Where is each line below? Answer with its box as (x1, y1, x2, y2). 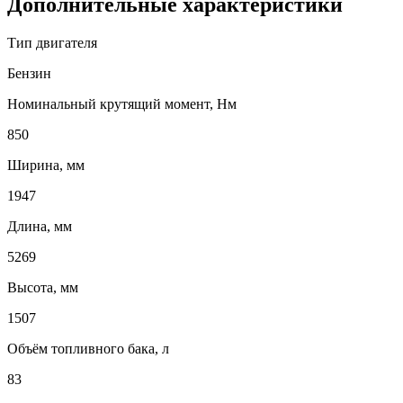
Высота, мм (7, 279, 78, 295)
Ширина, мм (7, 157, 85, 173)
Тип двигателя (7, 34, 97, 50)
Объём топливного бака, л (7, 340, 169, 356)
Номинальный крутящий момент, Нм (7, 95, 237, 112)
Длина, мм (7, 218, 72, 234)
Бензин (7, 65, 51, 81)
